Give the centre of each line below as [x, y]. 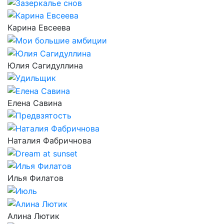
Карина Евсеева [39, 28]
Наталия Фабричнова [49, 141]
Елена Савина [35, 103]
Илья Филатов [35, 178]
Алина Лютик [33, 216]
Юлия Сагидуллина [45, 65]
